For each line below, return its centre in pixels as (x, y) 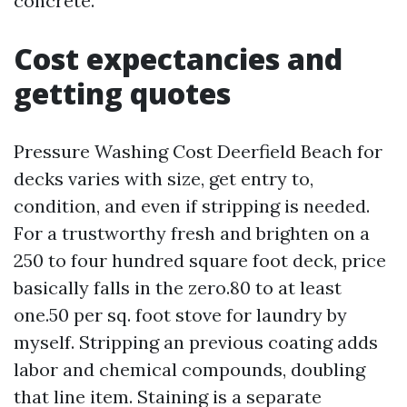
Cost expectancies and (178, 59)
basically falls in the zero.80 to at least (178, 288)
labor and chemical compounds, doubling (189, 369)
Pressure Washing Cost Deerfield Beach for (198, 151)
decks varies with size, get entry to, (164, 179)
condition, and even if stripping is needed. (192, 206)
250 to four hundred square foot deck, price (200, 260)
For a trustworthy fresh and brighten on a (192, 233)
